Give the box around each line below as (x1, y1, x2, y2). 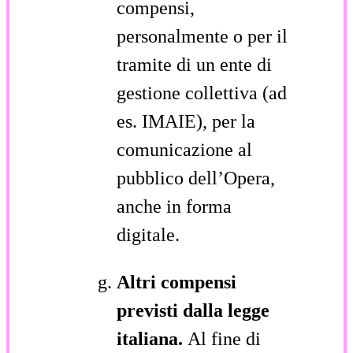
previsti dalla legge (117, 299, 269, 321)
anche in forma (117, 195, 232, 217)
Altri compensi (117, 271, 236, 292)
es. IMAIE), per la (117, 110, 255, 132)
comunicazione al (117, 139, 252, 160)
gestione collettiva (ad (117, 82, 287, 103)
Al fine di (188, 328, 261, 349)
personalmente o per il (117, 25, 288, 46)
